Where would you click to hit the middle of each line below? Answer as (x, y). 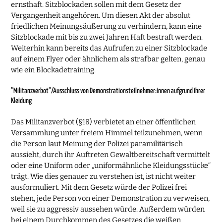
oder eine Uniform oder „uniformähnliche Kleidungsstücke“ (111, 165)
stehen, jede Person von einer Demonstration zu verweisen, (111, 198)
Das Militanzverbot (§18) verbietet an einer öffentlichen (104, 122)
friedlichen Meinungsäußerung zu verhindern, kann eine (107, 27)
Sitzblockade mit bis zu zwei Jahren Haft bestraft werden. (107, 37)
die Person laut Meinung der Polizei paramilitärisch (97, 143)
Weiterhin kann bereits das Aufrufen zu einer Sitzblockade (109, 48)
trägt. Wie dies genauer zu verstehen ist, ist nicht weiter (104, 176)
